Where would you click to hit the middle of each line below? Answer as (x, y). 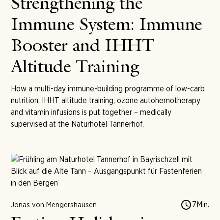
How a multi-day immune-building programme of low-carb (108, 88)
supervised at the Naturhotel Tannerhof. (78, 124)
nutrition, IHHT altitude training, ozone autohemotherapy (106, 100)
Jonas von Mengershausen (54, 205)
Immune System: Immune (107, 26)
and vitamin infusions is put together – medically (91, 112)
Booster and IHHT (82, 47)
